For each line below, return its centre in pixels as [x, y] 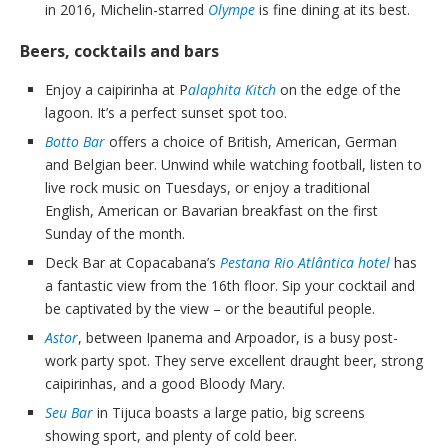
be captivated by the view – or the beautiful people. [210, 309]
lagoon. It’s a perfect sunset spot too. [166, 113]
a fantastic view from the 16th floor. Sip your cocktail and [230, 286]
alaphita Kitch [232, 90]
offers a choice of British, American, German [253, 142]
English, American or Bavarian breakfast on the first [211, 211]
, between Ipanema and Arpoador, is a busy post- [238, 338]
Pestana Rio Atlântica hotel [305, 263]
